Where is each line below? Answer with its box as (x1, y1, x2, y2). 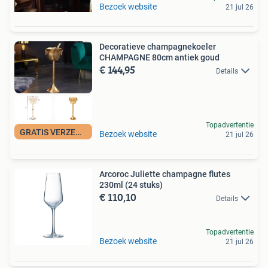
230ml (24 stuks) (99, 180, 163, 190)
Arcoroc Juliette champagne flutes (99, 169, 230, 179)
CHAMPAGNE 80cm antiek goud (99, 53, 220, 62)
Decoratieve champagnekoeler (99, 42, 216, 51)
